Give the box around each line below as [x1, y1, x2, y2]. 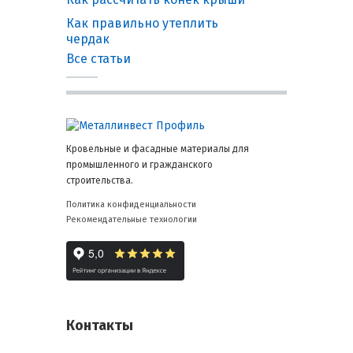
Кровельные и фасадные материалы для [66, 143, 249, 155]
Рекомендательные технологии [66, 214, 197, 225]
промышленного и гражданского [66, 159, 213, 171]
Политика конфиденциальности [66, 199, 196, 210]
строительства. [66, 175, 133, 187]
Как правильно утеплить [66, 16, 218, 32]
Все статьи [66, 51, 131, 67]
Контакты [66, 317, 133, 335]
